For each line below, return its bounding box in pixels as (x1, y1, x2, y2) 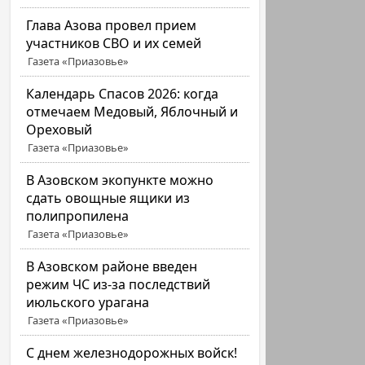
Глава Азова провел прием (26, 16, 197, 34)
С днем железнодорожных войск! (26, 344, 238, 362)
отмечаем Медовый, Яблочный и (26, 103, 239, 121)
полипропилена (26, 207, 130, 225)
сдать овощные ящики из (26, 189, 191, 207)
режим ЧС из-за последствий (26, 275, 211, 293)
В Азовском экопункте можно (26, 171, 214, 189)
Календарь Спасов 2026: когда (26, 85, 219, 103)
